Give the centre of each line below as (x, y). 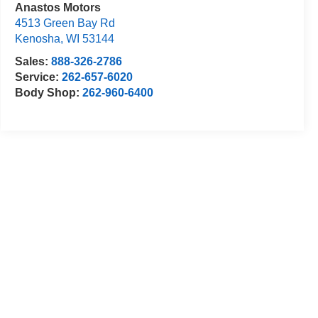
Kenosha (37, 39)
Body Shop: (48, 93)
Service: (38, 77)
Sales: (33, 62)
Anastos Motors (57, 8)
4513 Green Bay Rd (65, 23)
